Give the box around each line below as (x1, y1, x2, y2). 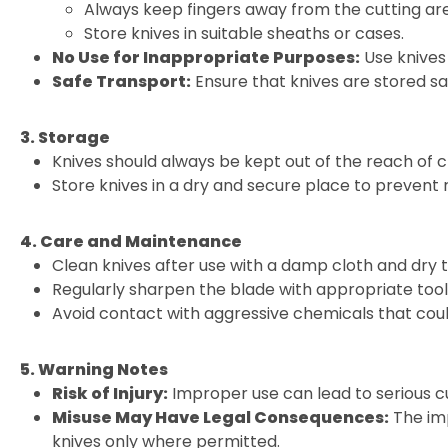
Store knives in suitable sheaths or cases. (84, 22, 404, 45)
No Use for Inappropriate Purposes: (52, 46, 360, 69)
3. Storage (20, 126, 110, 149)
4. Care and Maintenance (20, 230, 242, 253)
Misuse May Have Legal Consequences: (52, 406, 389, 429)
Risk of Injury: (52, 382, 168, 405)
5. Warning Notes (20, 358, 168, 381)
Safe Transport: (52, 70, 191, 93)
